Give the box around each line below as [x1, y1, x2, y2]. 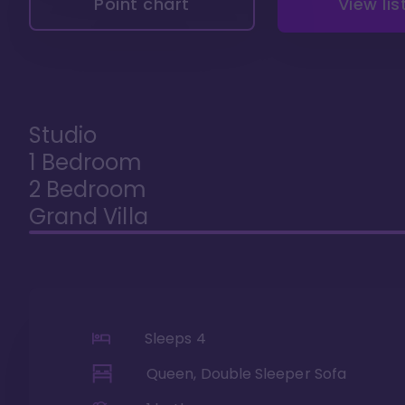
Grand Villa [29, 201, 148, 231]
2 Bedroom [29, 174, 147, 204]
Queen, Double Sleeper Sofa [146, 363, 346, 384]
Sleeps [145, 327, 196, 349]
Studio [29, 119, 98, 150]
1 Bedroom [29, 146, 143, 177]
